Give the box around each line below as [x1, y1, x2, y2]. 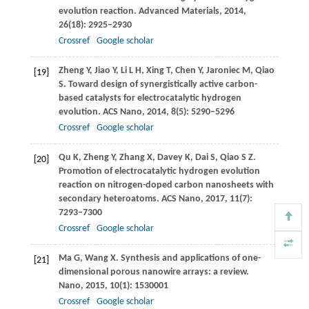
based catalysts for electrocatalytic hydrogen [58, 93, 241, 104]
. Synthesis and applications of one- [115, 253, 261, 264]
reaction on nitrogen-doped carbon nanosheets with [58, 180, 274, 191]
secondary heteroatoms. [58, 194, 161, 205]
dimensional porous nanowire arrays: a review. [58, 267, 249, 278]
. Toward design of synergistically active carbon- [63, 79, 257, 90]
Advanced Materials [138, 6, 219, 17]
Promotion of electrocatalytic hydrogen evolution [58, 166, 260, 177]
